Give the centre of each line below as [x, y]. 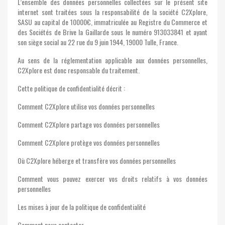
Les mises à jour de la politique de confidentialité [82, 207]
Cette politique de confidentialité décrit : [71, 88]
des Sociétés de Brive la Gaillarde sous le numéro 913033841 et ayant [113, 32]
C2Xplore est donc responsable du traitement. [79, 70]
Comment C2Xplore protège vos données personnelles [89, 142]
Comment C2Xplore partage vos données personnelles [89, 124]
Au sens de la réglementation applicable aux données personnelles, [113, 60]
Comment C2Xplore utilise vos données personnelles [86, 106]
